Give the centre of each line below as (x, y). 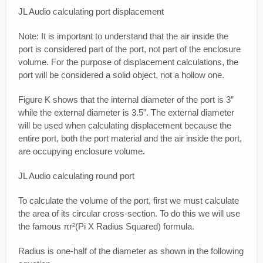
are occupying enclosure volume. (82, 151)
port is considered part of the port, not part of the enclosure (129, 49)
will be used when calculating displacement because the (125, 126)
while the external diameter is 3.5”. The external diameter (126, 113)
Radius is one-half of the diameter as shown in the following (131, 251)
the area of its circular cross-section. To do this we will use (129, 214)
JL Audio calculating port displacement (91, 12)
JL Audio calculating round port (76, 176)
